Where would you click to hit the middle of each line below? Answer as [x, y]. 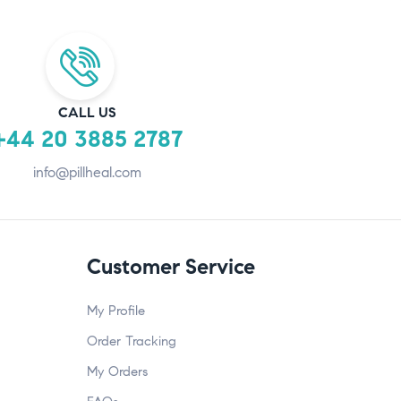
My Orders [117, 372]
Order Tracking [132, 341]
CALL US [87, 113]
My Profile [116, 311]
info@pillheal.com [87, 173]
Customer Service [171, 267]
